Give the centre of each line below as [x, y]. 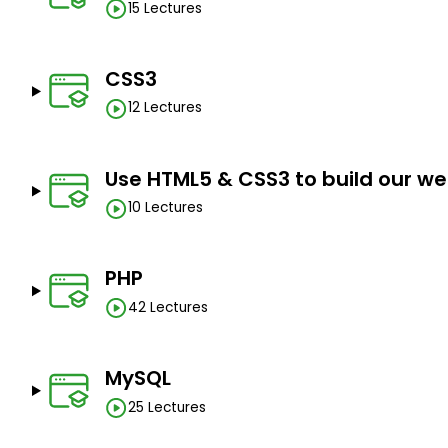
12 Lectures [164, 108]
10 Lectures [165, 208]
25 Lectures [166, 407]
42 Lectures [167, 307]
